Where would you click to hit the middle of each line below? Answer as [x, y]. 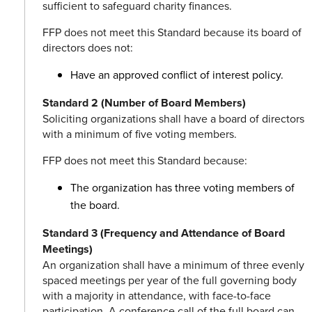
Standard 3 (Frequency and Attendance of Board [164, 233]
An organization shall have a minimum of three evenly [173, 265]
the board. [95, 205]
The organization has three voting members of [182, 188]
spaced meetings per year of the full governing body [170, 280]
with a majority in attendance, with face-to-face [157, 296]
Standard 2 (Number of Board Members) [144, 103]
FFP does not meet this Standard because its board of [172, 32]
